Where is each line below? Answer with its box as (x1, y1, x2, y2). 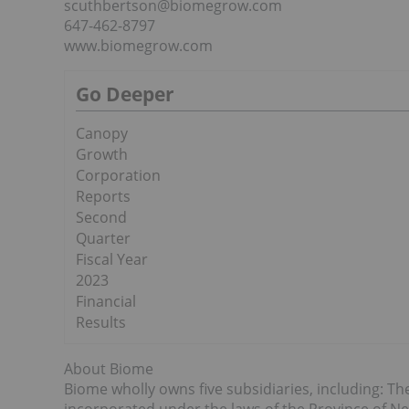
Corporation (76, 165, 161, 185)
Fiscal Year (76, 249, 148, 269)
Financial (76, 291, 136, 311)
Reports (76, 186, 131, 206)
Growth (76, 144, 128, 164)
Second (76, 207, 127, 227)
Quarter (76, 228, 131, 248)
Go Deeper (76, 81, 174, 107)
